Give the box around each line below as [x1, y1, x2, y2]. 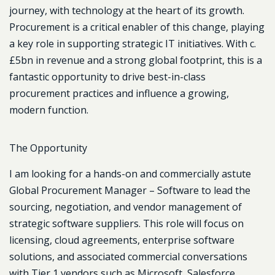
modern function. [9, 103, 88, 117]
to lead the [199, 184, 250, 197]
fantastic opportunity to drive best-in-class [9, 70, 206, 83]
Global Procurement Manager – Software [9, 184, 199, 197]
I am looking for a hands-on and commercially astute [9, 167, 251, 180]
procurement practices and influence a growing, [9, 87, 229, 100]
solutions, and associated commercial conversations [9, 250, 247, 263]
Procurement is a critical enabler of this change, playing [9, 20, 265, 34]
